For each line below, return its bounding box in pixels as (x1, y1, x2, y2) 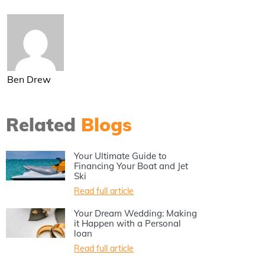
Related (5, 113, 81, 137)
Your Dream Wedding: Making (74, 208, 198, 219)
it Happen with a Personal (74, 218, 182, 230)
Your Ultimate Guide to (74, 150, 167, 162)
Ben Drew (7, 73, 51, 86)
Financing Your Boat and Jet (74, 160, 189, 172)
